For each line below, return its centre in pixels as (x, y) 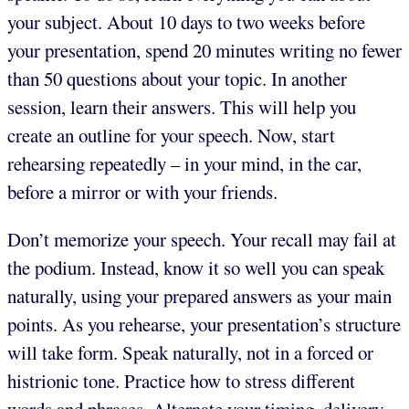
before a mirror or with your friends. (142, 192)
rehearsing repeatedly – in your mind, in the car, (184, 164)
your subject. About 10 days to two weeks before (186, 22)
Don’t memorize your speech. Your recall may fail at (202, 240)
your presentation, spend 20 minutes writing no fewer (204, 51)
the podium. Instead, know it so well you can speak (196, 268)
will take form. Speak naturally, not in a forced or (190, 353)
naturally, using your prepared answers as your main (199, 296)
